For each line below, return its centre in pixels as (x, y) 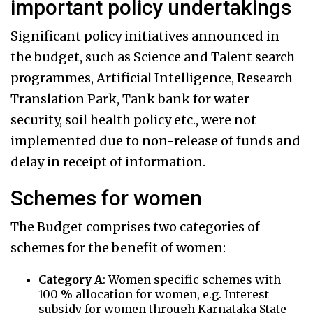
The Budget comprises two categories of (135, 227)
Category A (71, 280)
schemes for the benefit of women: (118, 248)
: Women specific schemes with (192, 280)
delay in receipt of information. (108, 162)
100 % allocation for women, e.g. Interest (154, 294)
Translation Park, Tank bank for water (130, 99)
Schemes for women (106, 198)
